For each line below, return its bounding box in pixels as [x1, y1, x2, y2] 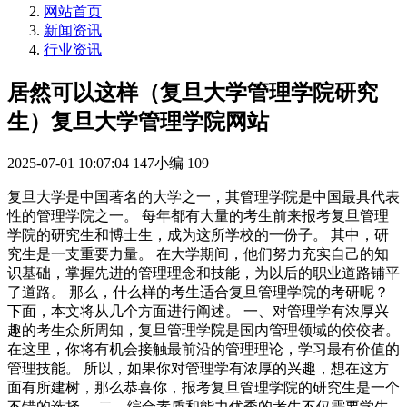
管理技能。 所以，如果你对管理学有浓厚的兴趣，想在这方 [7, 360, 389, 376]
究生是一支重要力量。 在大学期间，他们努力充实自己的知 [7, 245, 389, 262]
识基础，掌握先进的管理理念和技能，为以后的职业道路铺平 [7, 264, 400, 281]
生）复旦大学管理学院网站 [7, 109, 269, 134]
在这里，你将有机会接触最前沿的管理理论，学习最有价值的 [7, 341, 400, 357]
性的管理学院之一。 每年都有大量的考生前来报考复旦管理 [7, 207, 389, 223]
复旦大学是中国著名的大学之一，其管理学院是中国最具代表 [7, 188, 400, 204]
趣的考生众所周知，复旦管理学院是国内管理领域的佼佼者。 [7, 322, 400, 338]
